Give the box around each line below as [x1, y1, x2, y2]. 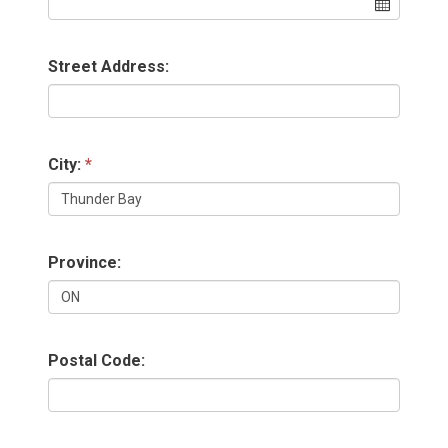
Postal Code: [48, 351, 146, 370]
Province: [48, 253, 122, 272]
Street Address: [48, 57, 170, 76]
